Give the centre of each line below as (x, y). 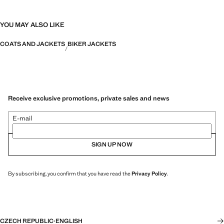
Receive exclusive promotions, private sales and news (89, 98)
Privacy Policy (149, 173)
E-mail (22, 118)
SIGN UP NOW (112, 144)
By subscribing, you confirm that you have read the (70, 173)
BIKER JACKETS (92, 44)
